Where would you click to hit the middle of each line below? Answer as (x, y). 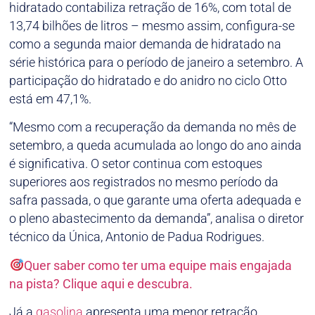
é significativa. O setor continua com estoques (136, 164)
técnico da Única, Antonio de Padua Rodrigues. (137, 237)
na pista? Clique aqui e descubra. (101, 283)
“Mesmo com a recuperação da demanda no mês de (153, 127)
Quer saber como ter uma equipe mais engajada (157, 265)
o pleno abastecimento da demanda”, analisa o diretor (157, 219)
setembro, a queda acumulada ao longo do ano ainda (156, 146)
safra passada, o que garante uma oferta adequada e (155, 200)
